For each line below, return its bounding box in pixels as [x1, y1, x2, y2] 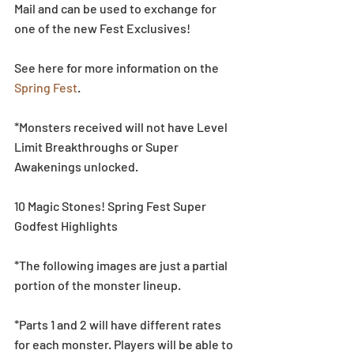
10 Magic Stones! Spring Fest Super [14, 198, 209, 213]
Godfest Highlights [14, 217, 118, 233]
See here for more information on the [14, 59, 221, 75]
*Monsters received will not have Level [14, 119, 230, 134]
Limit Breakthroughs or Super [14, 138, 181, 154]
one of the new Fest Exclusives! [14, 20, 190, 36]
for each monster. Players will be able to [14, 336, 235, 352]
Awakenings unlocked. [14, 158, 138, 174]
